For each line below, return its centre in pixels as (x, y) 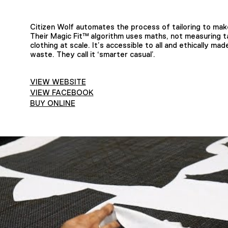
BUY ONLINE (52, 103)
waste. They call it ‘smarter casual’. (92, 54)
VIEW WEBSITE (58, 82)
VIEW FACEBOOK (62, 93)
